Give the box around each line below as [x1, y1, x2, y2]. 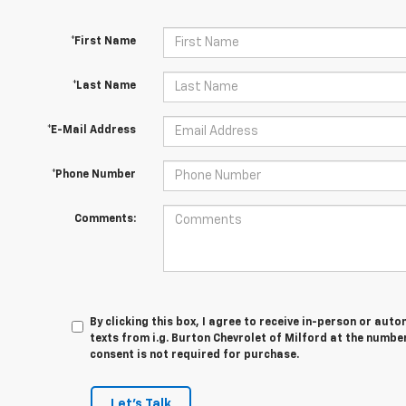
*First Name [70, 36, 136, 47]
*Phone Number [51, 169, 136, 180]
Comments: [73, 214, 136, 225]
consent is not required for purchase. [90, 350, 300, 361]
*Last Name [72, 81, 136, 92]
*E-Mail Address [46, 125, 136, 136]
